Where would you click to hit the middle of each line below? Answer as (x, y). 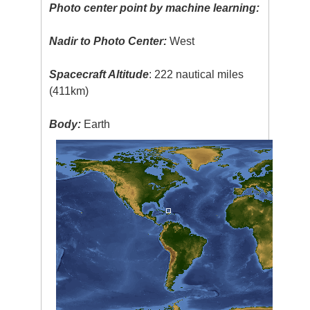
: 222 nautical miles (197, 74)
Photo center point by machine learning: (155, 8)
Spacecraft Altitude (99, 74)
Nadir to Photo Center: (108, 41)
